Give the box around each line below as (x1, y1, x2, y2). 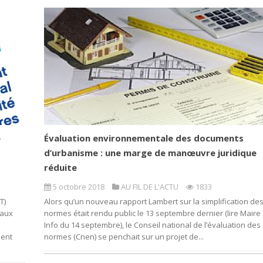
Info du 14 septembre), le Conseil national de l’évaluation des (43, 220, 261, 231)
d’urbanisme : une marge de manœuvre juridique (43, 147, 257, 159)
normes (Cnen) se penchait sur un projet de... (43, 231, 204, 242)
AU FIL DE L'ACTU (120, 181, 178, 193)
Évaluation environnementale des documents (43, 132, 244, 144)
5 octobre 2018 (50, 181, 106, 193)
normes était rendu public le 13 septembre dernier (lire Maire (43, 208, 261, 219)
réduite (43, 161, 77, 174)
